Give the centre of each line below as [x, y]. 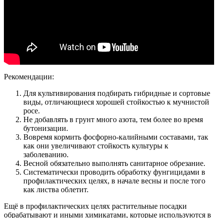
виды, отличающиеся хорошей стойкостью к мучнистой [116, 102]
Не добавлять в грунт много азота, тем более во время [113, 119]
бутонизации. [46, 128]
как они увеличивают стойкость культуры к [96, 145]
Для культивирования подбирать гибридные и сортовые [117, 93]
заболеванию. [46, 154]
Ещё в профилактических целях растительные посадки [95, 206]
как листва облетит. [56, 189]
